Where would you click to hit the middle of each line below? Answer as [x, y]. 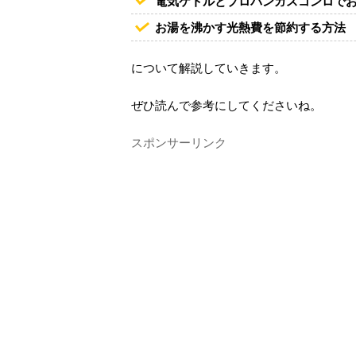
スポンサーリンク [179, 142]
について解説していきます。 [209, 68]
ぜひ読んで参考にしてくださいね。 [226, 105]
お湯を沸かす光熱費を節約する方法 [250, 28]
